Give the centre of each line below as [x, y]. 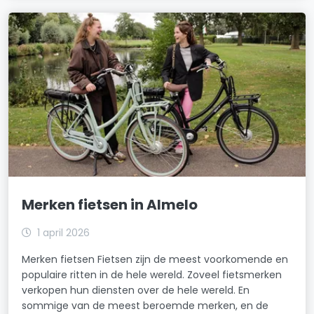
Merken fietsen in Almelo [110, 204]
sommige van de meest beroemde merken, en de [145, 305]
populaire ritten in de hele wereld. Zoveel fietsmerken [152, 274]
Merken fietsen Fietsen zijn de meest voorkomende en [155, 259]
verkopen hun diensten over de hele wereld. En [136, 290]
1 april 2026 [64, 232]
